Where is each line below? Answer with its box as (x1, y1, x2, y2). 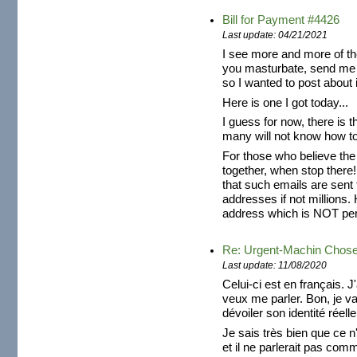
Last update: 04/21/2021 (222, 29, 328, 41)
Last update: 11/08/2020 (222, 259, 328, 271)
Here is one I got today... (222, 96, 349, 109)
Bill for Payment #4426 (222, 13, 340, 26)
